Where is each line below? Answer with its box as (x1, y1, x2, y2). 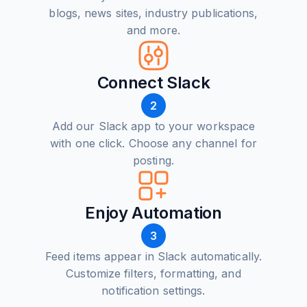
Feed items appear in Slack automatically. (45, 249, 262, 263)
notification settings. (101, 284, 206, 297)
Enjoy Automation (85, 203, 222, 223)
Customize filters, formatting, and (66, 267, 241, 280)
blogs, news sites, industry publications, (49, 6, 258, 20)
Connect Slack (97, 73, 210, 93)
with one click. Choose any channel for (50, 136, 257, 150)
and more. (127, 23, 180, 37)
